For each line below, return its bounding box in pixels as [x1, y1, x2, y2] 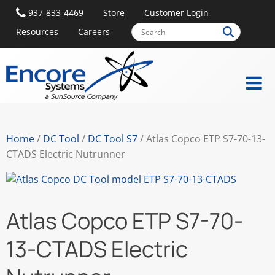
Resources [16, 26, 58, 38]
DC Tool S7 [88, 132, 137, 146]
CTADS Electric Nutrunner [6, 147, 125, 161]
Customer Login [144, 6, 209, 18]
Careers [78, 26, 110, 38]
